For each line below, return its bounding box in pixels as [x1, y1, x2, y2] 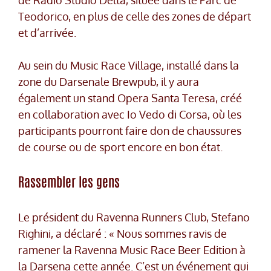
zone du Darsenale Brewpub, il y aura [18, 75, 199, 89]
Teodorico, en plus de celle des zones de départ [18, 10, 251, 24]
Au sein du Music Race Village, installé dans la [18, 59, 239, 73]
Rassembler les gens [18, 172, 120, 190]
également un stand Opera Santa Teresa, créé [18, 91, 242, 105]
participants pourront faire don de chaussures [18, 124, 241, 138]
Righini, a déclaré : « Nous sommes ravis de [18, 227, 227, 241]
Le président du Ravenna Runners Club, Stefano [18, 211, 250, 224]
